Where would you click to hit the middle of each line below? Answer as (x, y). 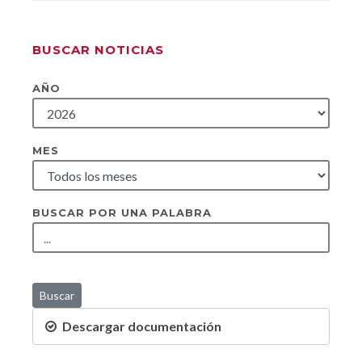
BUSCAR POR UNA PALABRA (122, 213)
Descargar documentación (142, 326)
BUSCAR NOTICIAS (98, 50)
